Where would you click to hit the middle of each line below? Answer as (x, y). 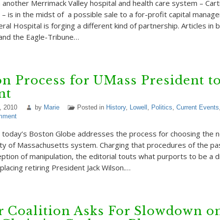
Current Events (197, 107)
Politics (162, 107)
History (116, 107)
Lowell (138, 107)
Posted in (91, 107)
